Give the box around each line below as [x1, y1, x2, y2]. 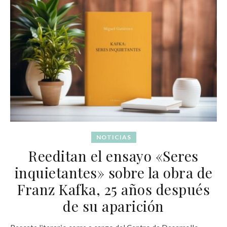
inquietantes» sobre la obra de [14, 163, 213, 182]
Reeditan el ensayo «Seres [28, 146, 199, 165]
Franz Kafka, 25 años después [17, 179, 210, 199]
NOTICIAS [96, 133, 131, 141]
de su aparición [63, 196, 164, 215]
